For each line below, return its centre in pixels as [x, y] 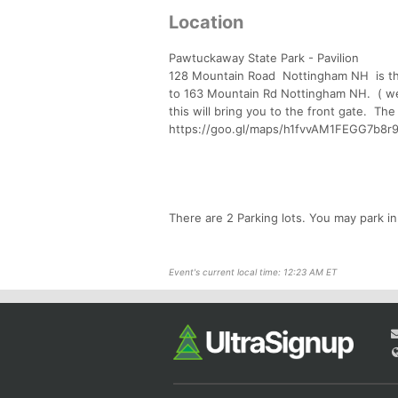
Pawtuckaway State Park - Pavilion [266, 57]
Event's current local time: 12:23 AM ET [253, 271]
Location [206, 22]
